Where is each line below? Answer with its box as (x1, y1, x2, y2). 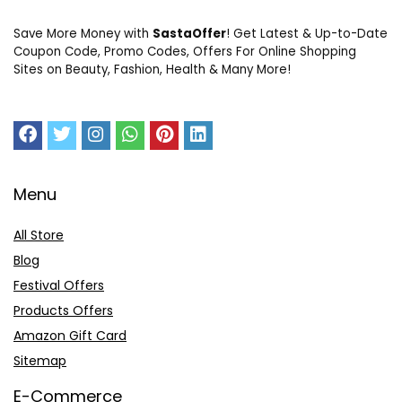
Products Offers (13, 301, 113, 319)
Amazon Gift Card (13, 327, 127, 345)
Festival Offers (13, 276, 104, 294)
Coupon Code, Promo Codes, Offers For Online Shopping (13, 43, 356, 60)
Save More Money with (13, 25, 153, 42)
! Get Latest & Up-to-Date (226, 25, 388, 42)
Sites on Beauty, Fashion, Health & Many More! (13, 61, 291, 78)
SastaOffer (153, 25, 226, 42)
